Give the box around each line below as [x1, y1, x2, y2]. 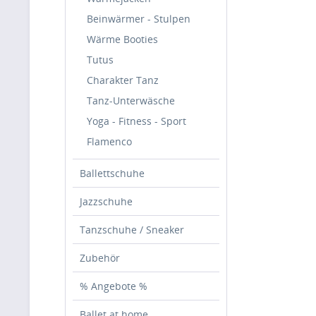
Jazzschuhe [80, 195, 133, 208]
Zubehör [80, 251, 120, 265]
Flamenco [87, 135, 132, 148]
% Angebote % [80, 279, 147, 293]
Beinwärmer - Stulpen [87, 12, 190, 25]
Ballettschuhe [80, 166, 145, 180]
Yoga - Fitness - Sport [87, 114, 186, 128]
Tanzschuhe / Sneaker [80, 223, 184, 236]
